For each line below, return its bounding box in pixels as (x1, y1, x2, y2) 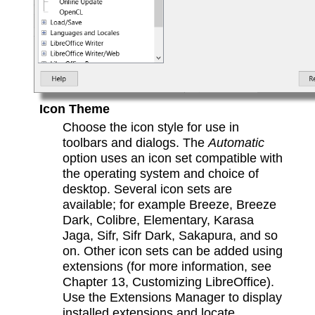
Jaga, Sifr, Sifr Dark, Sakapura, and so (63, 228, 278, 243)
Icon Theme (39, 101, 110, 117)
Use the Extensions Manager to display (63, 290, 283, 305)
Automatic (208, 135, 265, 150)
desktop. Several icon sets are (63, 181, 233, 197)
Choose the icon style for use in (63, 120, 240, 135)
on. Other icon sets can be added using (63, 243, 283, 259)
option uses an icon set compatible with (63, 150, 283, 166)
